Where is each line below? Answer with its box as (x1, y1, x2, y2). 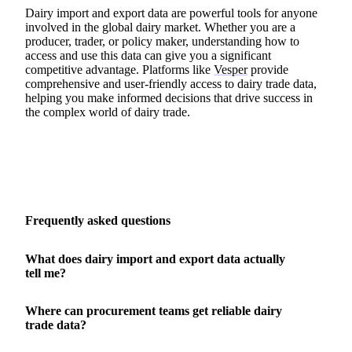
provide (247, 62, 288, 76)
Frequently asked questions (25, 213, 170, 227)
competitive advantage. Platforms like (25, 62, 214, 76)
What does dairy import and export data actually (25, 251, 285, 266)
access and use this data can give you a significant (25, 48, 271, 62)
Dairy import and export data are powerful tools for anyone (25, 5, 317, 20)
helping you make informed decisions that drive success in (25, 90, 313, 104)
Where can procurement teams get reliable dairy (25, 303, 282, 317)
